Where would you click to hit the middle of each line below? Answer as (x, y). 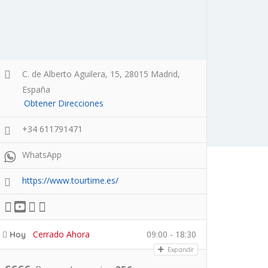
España (36, 90)
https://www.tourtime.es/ (70, 181)
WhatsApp (42, 155)
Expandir (180, 250)
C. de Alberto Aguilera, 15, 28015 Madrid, (101, 74)
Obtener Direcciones (64, 103)
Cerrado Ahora (61, 234)
